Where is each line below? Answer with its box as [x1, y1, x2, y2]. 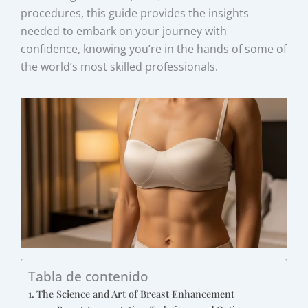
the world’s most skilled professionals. [21, 58, 219, 74]
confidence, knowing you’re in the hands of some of [21, 41, 287, 56]
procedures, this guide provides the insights [21, 5, 250, 21]
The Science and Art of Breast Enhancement [36, 286, 235, 300]
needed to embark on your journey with [21, 23, 228, 38]
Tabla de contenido [28, 267, 149, 286]
